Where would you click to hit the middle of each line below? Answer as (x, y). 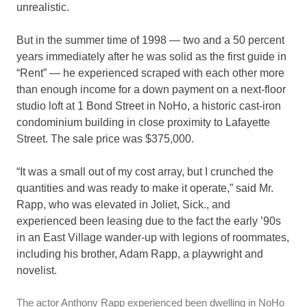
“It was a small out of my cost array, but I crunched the (145, 172)
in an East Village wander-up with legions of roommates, (153, 238)
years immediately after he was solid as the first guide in (151, 57)
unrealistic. (43, 8)
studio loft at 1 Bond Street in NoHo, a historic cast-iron (149, 106)
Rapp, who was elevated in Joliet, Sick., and (123, 205)
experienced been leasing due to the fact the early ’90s (149, 221)
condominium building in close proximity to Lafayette (143, 123)
